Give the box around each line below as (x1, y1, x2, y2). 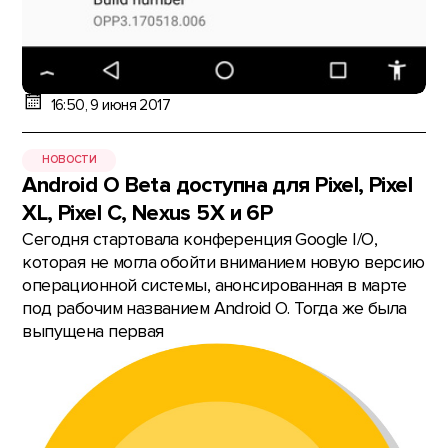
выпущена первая (22, 320, 164, 342)
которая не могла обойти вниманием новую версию (22, 251, 425, 273)
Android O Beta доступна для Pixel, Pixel (22, 171, 413, 199)
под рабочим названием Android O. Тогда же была (22, 297, 407, 319)
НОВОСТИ (42, 153, 97, 167)
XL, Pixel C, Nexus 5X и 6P (22, 199, 273, 227)
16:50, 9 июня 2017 (50, 96, 171, 116)
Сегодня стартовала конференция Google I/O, (22, 228, 377, 250)
